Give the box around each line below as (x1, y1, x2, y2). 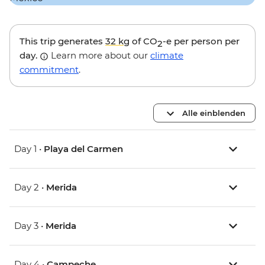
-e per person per (163, 35, 240, 47)
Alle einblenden (182, 108, 245, 118)
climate (150, 50, 183, 62)
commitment (20, 64, 79, 76)
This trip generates (20, 35, 105, 47)
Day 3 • (14, 220, 46, 232)
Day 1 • (14, 143, 44, 155)
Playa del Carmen (44, 143, 123, 155)
